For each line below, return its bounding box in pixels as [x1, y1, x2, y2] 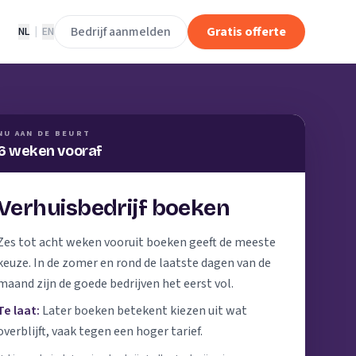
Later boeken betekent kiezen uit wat [42, 302, 247, 319]
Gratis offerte [207, 23, 286, 41]
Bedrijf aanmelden [71, 23, 171, 41]
